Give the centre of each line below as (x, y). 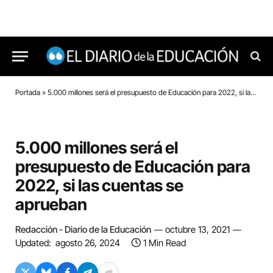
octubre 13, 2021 (197, 229)
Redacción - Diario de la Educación (83, 229)
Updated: (33, 243)
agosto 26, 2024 (88, 243)
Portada (28, 92)
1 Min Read (165, 243)
